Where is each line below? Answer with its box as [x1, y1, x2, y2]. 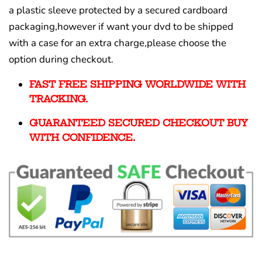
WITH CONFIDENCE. [29, 132, 135, 143]
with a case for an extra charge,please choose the [9, 36, 226, 50]
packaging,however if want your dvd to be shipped [9, 20, 233, 33]
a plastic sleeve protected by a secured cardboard [9, 4, 227, 17]
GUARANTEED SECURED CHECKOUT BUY [29, 117, 248, 129]
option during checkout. [9, 53, 113, 66]
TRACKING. [29, 93, 88, 105]
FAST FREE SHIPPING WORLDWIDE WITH [29, 78, 246, 90]
